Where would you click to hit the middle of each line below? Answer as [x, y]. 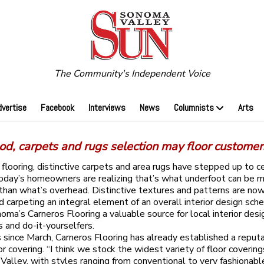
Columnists [194, 108]
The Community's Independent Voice [132, 74]
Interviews [107, 108]
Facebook [57, 108]
